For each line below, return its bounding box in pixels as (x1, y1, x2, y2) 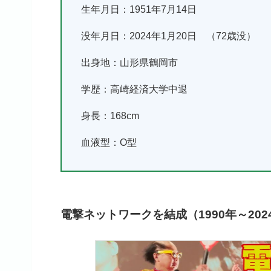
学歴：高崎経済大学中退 (81, 84, 188, 95)
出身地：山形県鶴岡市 (81, 57, 178, 68)
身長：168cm (81, 111, 139, 122)
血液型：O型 (81, 137, 137, 148)
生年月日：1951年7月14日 (81, 4, 197, 15)
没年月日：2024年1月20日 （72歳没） (81, 31, 256, 42)
